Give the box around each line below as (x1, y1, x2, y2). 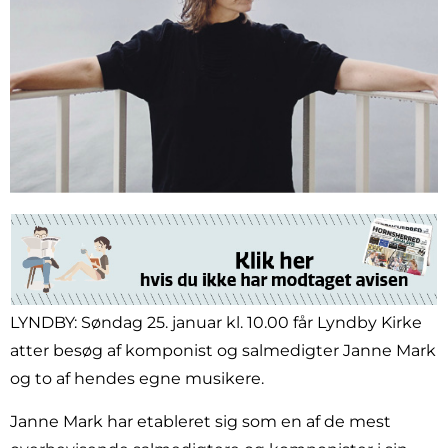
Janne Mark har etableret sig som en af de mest (10, 411, 391, 431)
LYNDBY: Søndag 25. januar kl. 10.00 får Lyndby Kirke (10, 313, 422, 333)
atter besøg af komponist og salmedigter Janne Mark (10, 341, 436, 361)
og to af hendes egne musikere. (10, 369, 264, 389)
